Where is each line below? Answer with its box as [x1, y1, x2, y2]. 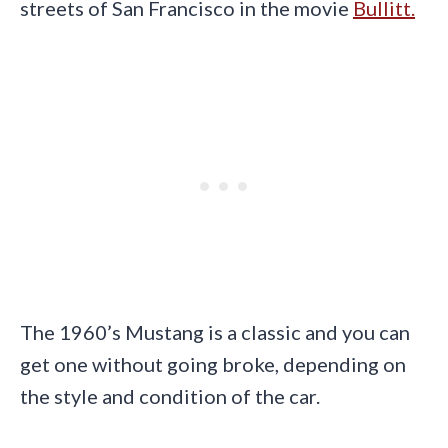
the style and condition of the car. [20, 383, 320, 408]
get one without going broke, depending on [20, 351, 406, 376]
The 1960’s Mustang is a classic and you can [20, 319, 410, 344]
